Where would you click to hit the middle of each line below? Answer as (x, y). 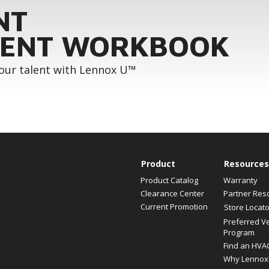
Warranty (240, 180)
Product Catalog (169, 180)
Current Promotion (174, 207)
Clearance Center (172, 193)
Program (239, 232)
